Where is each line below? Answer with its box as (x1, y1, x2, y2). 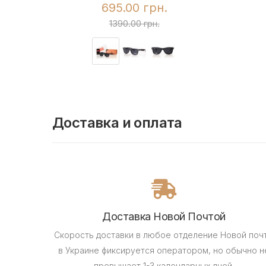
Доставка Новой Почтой (102, 210, 226, 223)
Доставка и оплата (52, 113, 182, 131)
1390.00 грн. (109, 18, 160, 30)
